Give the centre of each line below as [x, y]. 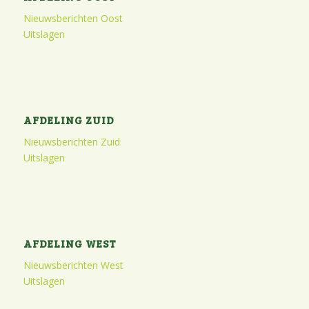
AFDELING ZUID [69, 119]
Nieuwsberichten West [73, 265]
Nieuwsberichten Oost [73, 18]
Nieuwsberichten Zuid [71, 141]
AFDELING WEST [70, 243]
